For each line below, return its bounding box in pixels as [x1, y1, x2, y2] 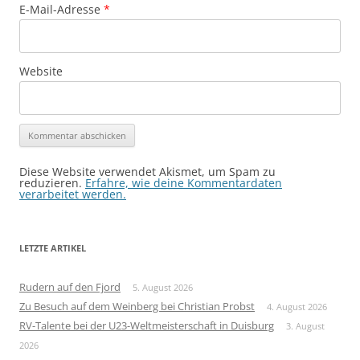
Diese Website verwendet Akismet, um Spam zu [19, 164, 276, 179]
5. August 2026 [133, 281, 193, 293]
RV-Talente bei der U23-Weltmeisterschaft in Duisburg [19, 318, 274, 333]
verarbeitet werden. [19, 186, 126, 202]
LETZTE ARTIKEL [19, 242, 86, 254]
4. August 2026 [267, 301, 327, 313]
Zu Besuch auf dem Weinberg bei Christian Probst [19, 299, 255, 313]
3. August [286, 320, 325, 332]
